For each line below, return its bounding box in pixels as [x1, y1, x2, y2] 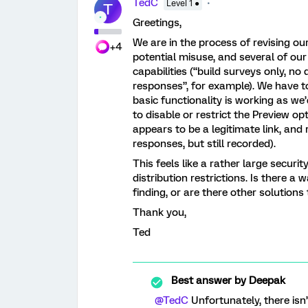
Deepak [246, 274, 285, 287]
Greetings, [133, 16, 181, 29]
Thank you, [133, 206, 186, 219]
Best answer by [171, 274, 246, 287]
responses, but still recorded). [133, 137, 276, 150]
